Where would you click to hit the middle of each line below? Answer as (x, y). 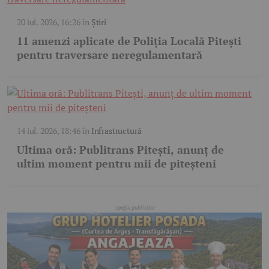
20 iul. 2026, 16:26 (49, 22)
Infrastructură (116, 130)
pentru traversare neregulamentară (110, 54)
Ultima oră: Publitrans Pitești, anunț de (120, 149)
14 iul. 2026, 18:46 (49, 130)
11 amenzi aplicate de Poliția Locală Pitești (129, 41)
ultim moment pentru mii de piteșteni (116, 163)
